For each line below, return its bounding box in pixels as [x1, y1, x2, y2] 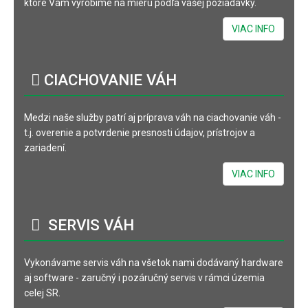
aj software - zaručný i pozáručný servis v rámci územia [24, 272, 265, 283]
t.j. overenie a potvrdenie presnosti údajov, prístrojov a [24, 127, 255, 138]
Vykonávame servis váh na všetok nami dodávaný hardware [24, 257, 283, 268]
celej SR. [24, 287, 60, 298]
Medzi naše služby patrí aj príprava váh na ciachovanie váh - [24, 112, 281, 123]
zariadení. [24, 142, 67, 153]
